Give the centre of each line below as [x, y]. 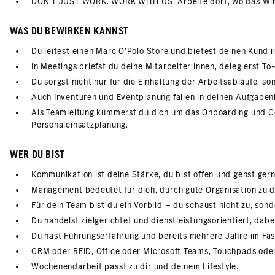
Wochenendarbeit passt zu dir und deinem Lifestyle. [135, 267]
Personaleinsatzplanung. [80, 125]
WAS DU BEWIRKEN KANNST [70, 31]
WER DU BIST [38, 155]
